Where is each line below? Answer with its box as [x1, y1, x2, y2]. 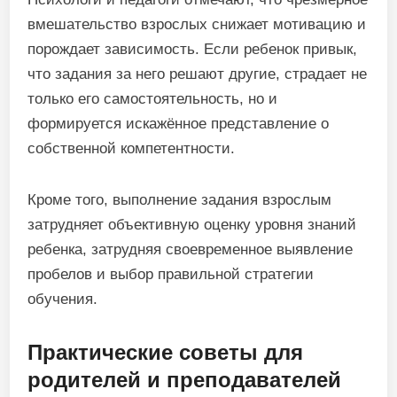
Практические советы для [27, 340, 304, 364]
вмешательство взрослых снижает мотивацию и [27, 16, 367, 33]
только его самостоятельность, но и [27, 90, 278, 107]
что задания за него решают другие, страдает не [27, 66, 368, 82]
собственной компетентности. [27, 140, 236, 157]
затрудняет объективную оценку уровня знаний [27, 216, 357, 233]
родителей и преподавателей [27, 368, 342, 392]
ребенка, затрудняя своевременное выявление [27, 241, 354, 258]
